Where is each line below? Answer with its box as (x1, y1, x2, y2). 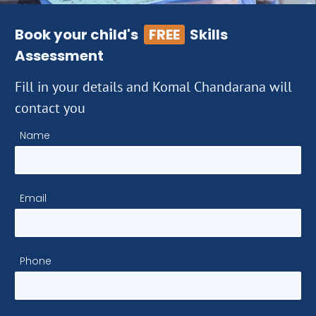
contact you (15, 99, 85, 118)
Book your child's (15, 25, 141, 45)
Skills (187, 25, 228, 45)
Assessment (15, 46, 104, 66)
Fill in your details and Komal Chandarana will (15, 78, 292, 97)
